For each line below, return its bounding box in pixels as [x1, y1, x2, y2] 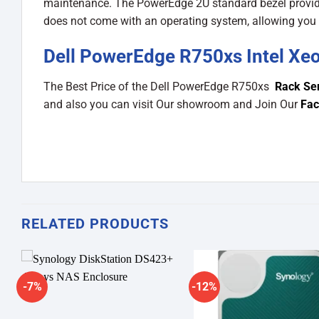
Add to [141, 284, 167, 295]
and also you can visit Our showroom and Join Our [43, 97, 300, 111]
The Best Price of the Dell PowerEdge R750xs [43, 79, 275, 93]
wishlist [139, 294, 169, 305]
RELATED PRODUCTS [21, 215, 169, 233]
